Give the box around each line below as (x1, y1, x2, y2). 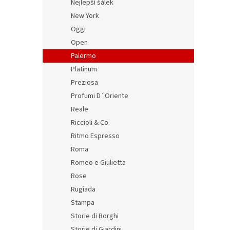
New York (71, 11, 99, 21)
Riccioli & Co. (71, 118, 110, 128)
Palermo (71, 51, 96, 61)
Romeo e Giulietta (71, 158, 126, 168)
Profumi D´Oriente (71, 91, 128, 101)
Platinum (71, 64, 97, 74)
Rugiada (71, 184, 95, 195)
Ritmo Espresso (71, 131, 120, 141)
